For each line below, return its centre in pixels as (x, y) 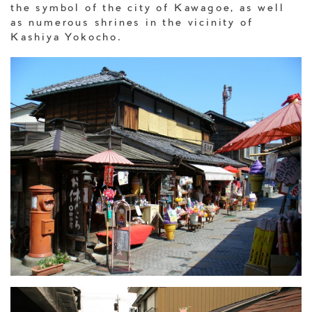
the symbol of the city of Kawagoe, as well (148, 9)
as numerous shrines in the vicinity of (132, 24)
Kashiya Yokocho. (67, 39)
